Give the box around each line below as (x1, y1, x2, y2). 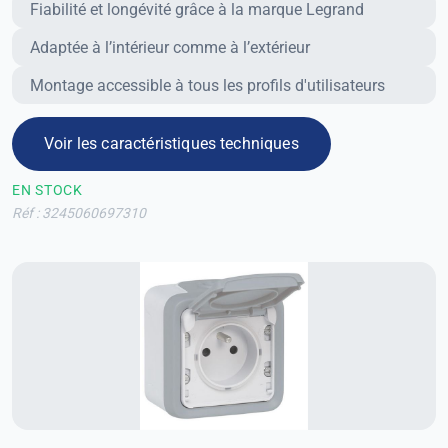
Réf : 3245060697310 (12, 204, 146, 221)
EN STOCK (12, 181, 83, 198)
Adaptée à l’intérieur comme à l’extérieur (29, 37, 310, 57)
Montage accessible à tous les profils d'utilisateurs (29, 75, 385, 95)
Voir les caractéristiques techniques (44, 134, 299, 154)
